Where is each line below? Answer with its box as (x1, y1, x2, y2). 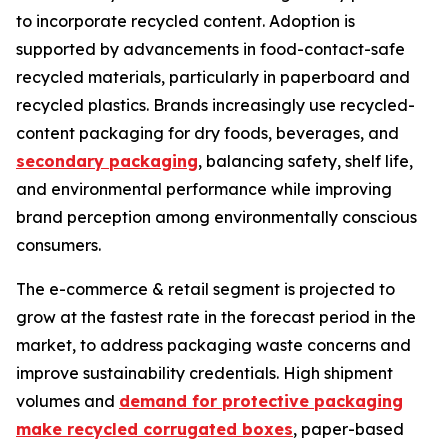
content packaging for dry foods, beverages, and (16, 123, 399, 144)
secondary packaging (16, 151, 198, 172)
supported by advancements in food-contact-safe (16, 39, 405, 60)
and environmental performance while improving (16, 179, 392, 200)
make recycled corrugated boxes (16, 419, 293, 440)
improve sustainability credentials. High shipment (16, 363, 393, 384)
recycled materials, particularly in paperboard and (16, 67, 410, 88)
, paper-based (293, 419, 404, 440)
